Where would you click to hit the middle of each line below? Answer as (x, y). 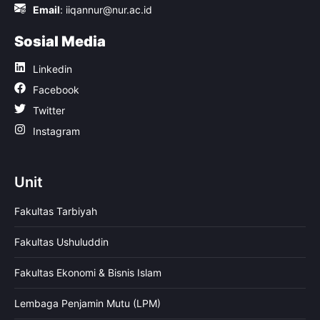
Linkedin (52, 69)
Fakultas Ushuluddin (61, 241)
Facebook (56, 89)
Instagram (56, 131)
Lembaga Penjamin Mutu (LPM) (87, 303)
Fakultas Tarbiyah (56, 211)
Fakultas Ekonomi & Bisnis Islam (88, 272)
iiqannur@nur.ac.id (109, 9)
